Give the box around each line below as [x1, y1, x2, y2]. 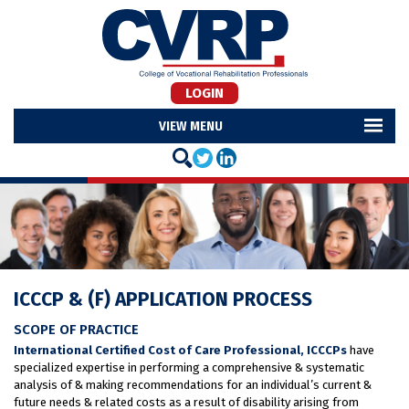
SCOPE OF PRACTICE [14, 320, 139, 338]
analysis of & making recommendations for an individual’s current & [14, 377, 372, 392]
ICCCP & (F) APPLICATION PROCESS [14, 287, 312, 311]
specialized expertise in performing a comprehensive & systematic [14, 360, 364, 374]
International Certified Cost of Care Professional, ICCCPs [14, 342, 347, 357]
